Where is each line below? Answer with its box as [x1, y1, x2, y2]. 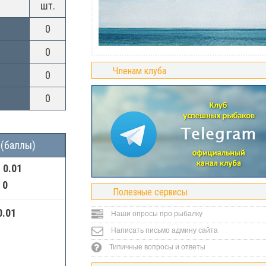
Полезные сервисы [113, 186, 188, 198]
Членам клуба [113, 65, 166, 77]
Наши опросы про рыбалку [109, 210, 202, 218]
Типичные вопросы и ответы [107, 243, 205, 251]
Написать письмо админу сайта [109, 226, 218, 235]
